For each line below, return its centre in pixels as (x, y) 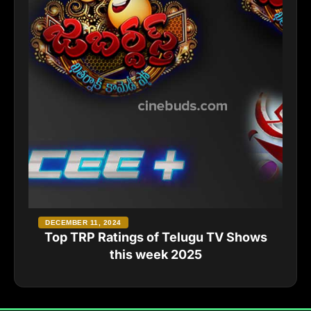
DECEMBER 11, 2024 (83, 223)
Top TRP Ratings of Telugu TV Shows (155, 237)
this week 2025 (155, 255)
